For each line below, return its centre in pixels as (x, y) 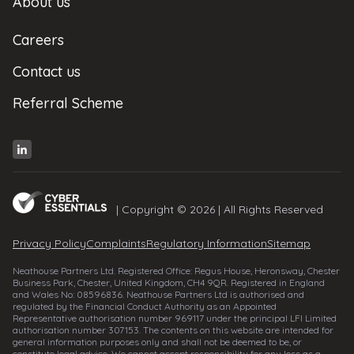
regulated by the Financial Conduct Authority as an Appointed (145, 306)
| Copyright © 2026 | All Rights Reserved (215, 209)
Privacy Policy (49, 243)
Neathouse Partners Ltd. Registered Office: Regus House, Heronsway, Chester (176, 271)
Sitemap (289, 243)
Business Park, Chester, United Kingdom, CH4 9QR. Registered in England (169, 282)
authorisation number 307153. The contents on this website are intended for (173, 330)
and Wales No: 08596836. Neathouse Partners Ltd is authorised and (158, 294)
